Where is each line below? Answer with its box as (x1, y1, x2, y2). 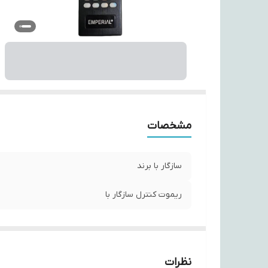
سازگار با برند (137, 160, 182, 172)
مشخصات (147, 119, 191, 133)
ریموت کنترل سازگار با (105, 189, 182, 200)
